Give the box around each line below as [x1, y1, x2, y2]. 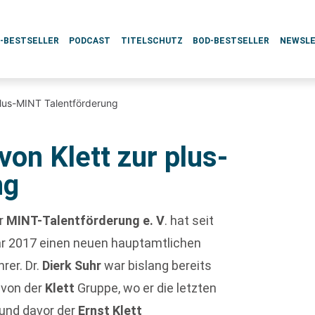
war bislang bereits [101, 258, 212, 274]
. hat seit [165, 213, 214, 229]
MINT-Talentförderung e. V [6, 213, 165, 229]
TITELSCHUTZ [120, 36, 183, 46]
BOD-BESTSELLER [193, 36, 270, 46]
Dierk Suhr [42, 258, 102, 274]
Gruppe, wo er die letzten [75, 281, 217, 296]
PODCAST [69, 36, 111, 46]
